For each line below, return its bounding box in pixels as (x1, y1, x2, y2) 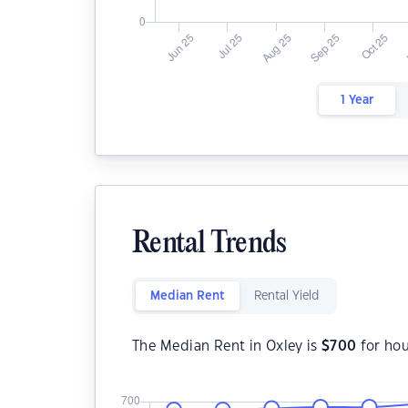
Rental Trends (132, 229, 287, 260)
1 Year (340, 95, 373, 106)
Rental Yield (254, 291, 319, 301)
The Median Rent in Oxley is (132, 340, 321, 353)
